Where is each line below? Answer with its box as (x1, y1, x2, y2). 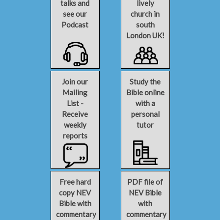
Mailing (62, 88, 87, 97)
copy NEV (59, 188, 91, 197)
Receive (62, 110, 88, 118)
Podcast (61, 20, 88, 29)
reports (62, 131, 87, 140)
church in (131, 9, 160, 18)
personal (131, 110, 160, 118)
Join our (62, 77, 88, 86)
